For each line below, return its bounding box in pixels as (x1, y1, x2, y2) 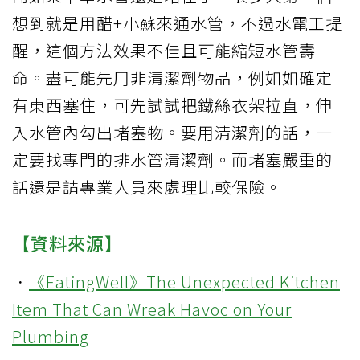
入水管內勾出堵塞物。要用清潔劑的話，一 (12, 121, 333, 145)
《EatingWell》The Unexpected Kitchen (29, 270, 340, 294)
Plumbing (12, 325, 89, 349)
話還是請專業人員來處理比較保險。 (12, 175, 282, 199)
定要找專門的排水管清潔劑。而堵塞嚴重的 (12, 148, 333, 172)
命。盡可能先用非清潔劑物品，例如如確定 (12, 66, 333, 90)
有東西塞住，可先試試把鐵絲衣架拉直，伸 (12, 93, 333, 117)
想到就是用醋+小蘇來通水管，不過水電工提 (12, 11, 342, 35)
